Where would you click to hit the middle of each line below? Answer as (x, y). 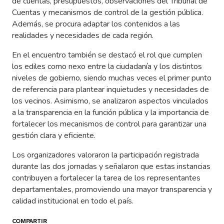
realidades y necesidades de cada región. (83, 36)
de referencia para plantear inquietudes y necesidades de (110, 90)
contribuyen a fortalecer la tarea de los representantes (106, 178)
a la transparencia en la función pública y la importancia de (110, 113)
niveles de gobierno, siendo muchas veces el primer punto (112, 78)
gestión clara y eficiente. (54, 136)
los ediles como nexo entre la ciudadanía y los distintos (107, 67)
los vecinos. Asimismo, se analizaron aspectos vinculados (110, 101)
